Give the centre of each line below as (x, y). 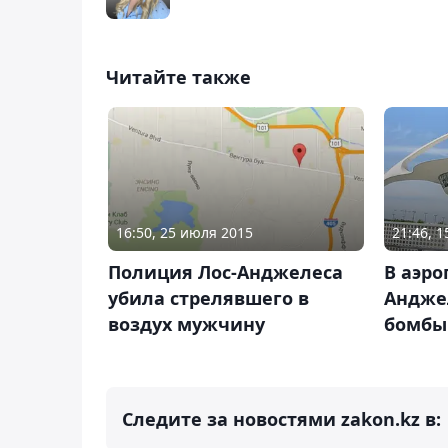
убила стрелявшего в (208, 298)
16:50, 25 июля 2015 (184, 233)
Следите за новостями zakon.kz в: (281, 419)
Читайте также (178, 76)
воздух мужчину (186, 324)
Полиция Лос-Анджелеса (225, 272)
